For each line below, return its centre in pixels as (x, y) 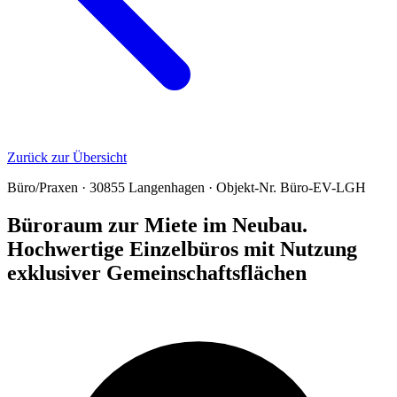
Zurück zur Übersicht (67, 157)
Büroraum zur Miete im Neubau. (157, 225)
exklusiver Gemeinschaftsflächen (157, 272)
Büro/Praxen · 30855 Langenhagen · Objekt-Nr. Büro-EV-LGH (187, 187)
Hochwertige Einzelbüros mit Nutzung (182, 249)
